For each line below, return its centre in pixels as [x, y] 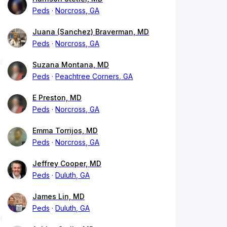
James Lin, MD [59, 197]
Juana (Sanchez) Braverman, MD [91, 32]
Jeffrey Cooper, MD [67, 164]
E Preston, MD [57, 98]
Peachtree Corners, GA [94, 77]
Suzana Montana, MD [71, 65]
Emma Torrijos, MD [65, 131]
